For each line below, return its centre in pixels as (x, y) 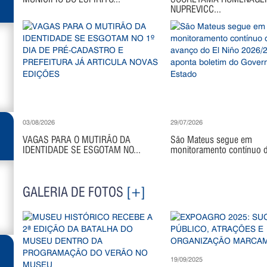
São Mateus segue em (211, 140)
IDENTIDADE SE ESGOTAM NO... (82, 150)
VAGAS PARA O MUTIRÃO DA (77, 140)
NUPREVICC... (195, 9)
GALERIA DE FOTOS (75, 192)
